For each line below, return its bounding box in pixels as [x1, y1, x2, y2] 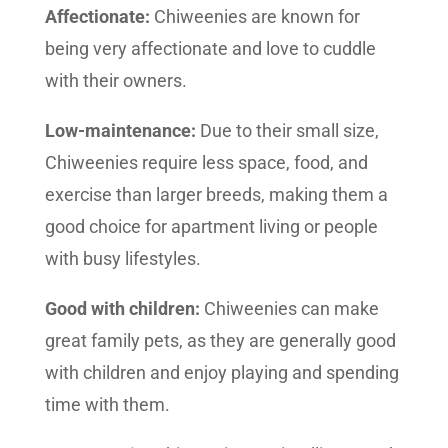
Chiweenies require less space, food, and [44, 152, 368, 173]
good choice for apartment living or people [44, 216, 378, 237]
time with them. [44, 394, 170, 415]
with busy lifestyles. [44, 248, 201, 269]
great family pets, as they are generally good [44, 330, 396, 351]
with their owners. [44, 70, 187, 91]
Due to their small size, [195, 120, 379, 141]
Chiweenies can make [199, 298, 379, 319]
